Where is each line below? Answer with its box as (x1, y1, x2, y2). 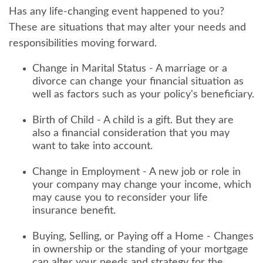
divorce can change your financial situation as (32, 76, 244, 87)
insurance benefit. (32, 205, 116, 217)
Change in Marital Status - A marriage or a (32, 63, 227, 75)
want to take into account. (32, 141, 153, 152)
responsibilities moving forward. (9, 38, 157, 49)
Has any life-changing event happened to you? (9, 6, 224, 18)
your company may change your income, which (32, 180, 251, 191)
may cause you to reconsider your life (32, 193, 208, 204)
